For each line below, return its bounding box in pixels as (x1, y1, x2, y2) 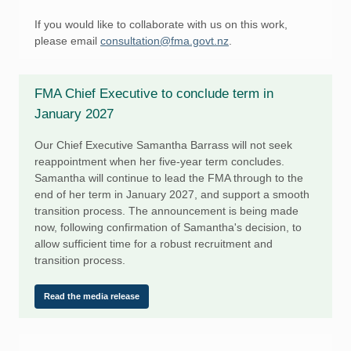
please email (34, 34, 100, 47)
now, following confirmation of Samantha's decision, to (34, 221, 302, 233)
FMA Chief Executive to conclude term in (34, 86, 273, 101)
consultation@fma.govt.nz (100, 34, 229, 47)
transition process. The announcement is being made (34, 204, 299, 217)
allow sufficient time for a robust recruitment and (34, 237, 273, 250)
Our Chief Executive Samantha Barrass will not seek (34, 139, 292, 151)
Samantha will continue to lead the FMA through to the (34, 172, 303, 184)
